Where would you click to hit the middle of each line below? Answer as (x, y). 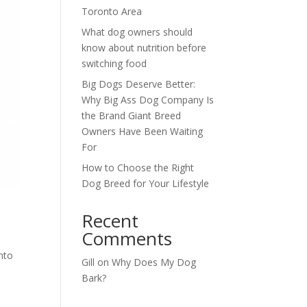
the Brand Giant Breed (132, 115)
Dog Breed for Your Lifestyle (147, 183)
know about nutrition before (144, 48)
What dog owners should (137, 32)
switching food (116, 63)
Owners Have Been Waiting (143, 131)
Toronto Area (112, 11)
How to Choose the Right (138, 168)
